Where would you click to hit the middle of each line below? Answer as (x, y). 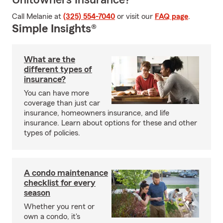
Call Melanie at (38, 16)
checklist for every (60, 183)
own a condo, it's (52, 217)
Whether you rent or (59, 207)
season (37, 193)
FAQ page (171, 16)
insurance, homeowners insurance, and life (97, 113)
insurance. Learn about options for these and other (111, 123)
